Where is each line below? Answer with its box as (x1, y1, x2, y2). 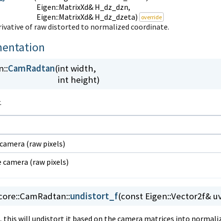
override (141, 13, 162, 21)
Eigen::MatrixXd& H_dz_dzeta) (36, 12, 139, 22)
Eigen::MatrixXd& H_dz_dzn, (36, 2, 130, 12)
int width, (57, 63, 96, 74)
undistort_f (70, 190, 118, 202)
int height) (57, 74, 100, 86)
